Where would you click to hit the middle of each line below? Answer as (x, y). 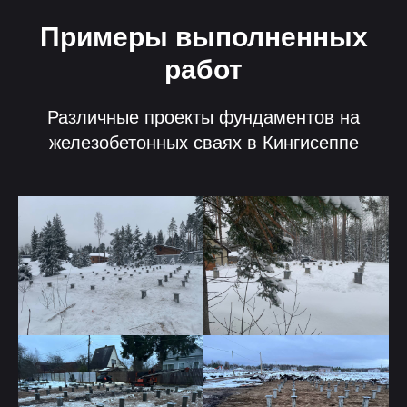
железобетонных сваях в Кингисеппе (203, 143)
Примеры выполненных (203, 37)
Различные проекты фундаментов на (203, 117)
